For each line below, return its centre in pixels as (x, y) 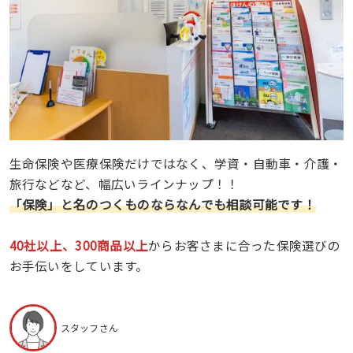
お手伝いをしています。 (79, 266)
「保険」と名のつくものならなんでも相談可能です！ (162, 204)
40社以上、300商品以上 (79, 245)
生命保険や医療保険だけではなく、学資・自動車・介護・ (176, 163)
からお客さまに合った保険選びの (244, 245)
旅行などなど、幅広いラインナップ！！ (124, 184)
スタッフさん (89, 328)
